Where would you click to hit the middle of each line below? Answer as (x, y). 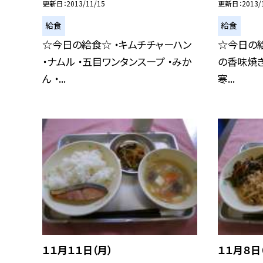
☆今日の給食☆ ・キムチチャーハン (117, 44)
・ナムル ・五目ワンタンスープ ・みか (117, 61)
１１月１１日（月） (77, 249)
